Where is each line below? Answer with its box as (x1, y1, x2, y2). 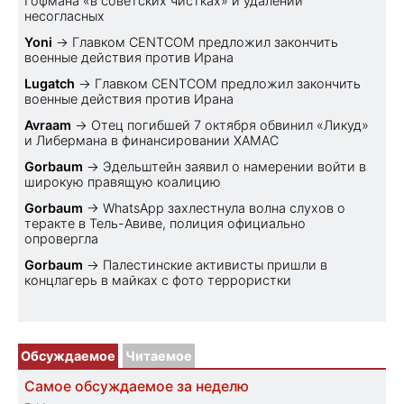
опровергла (24, 230, 98, 246)
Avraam (24, 116, 71, 133)
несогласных (24, 7, 105, 23)
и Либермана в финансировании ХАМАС (24, 132, 279, 148)
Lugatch (24, 75, 75, 91)
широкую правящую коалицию (24, 173, 221, 189)
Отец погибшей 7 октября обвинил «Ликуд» (91, 116, 369, 133)
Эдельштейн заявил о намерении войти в (103, 158, 366, 174)
